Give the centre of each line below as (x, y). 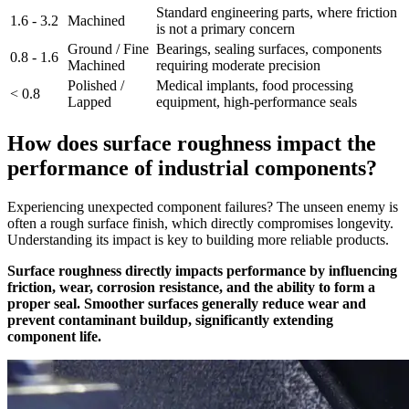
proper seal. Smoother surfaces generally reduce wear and (187, 303)
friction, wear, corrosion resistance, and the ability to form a (191, 287)
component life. (54, 336)
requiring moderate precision (238, 66)
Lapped (89, 102)
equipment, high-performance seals (257, 102)
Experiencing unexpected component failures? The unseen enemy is (203, 206)
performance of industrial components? (192, 168)
